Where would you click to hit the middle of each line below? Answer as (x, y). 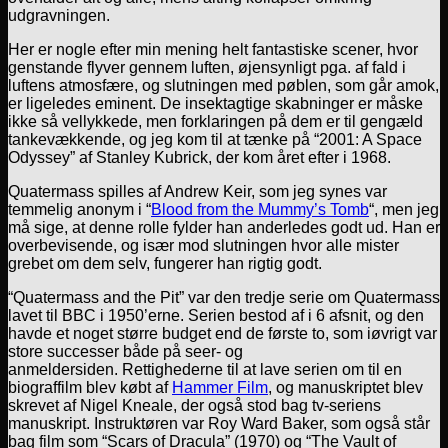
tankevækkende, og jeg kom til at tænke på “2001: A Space (215, 139)
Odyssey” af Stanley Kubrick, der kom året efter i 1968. (199, 157)
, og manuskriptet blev (345, 387)
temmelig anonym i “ (79, 209)
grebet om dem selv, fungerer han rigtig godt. (165, 263)
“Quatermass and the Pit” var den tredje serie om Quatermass (224, 297)
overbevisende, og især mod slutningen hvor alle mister (203, 245)
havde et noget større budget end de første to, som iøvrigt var (222, 333)
